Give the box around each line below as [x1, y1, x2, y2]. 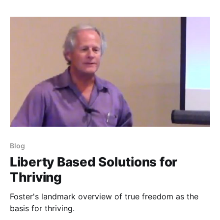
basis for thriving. [10, 203, 75, 214]
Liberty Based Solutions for [10, 154, 177, 170]
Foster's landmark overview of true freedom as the [10, 192, 198, 202]
